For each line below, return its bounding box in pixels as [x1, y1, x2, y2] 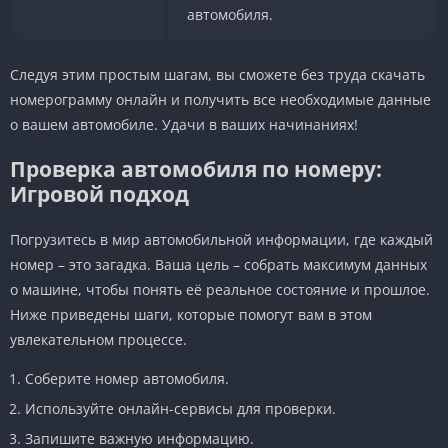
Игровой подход [10, 179, 189, 208]
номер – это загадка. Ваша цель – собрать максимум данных [10, 254, 427, 274]
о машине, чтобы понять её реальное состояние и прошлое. [10, 279, 430, 299]
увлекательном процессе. [10, 329, 187, 349]
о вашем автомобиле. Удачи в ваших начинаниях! [10, 114, 358, 134]
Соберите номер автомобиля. [25, 368, 229, 388]
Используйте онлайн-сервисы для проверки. [25, 398, 336, 418]
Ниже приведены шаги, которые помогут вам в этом [10, 304, 372, 324]
